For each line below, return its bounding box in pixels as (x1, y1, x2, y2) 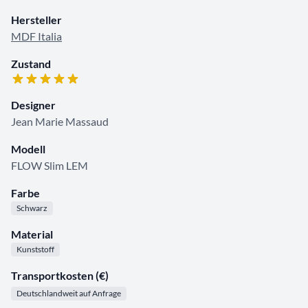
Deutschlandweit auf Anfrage (16, 288, 121, 299)
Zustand (11, 57, 51, 71)
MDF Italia (11, 30, 62, 43)
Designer (11, 98, 56, 112)
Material (11, 228, 53, 241)
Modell (11, 142, 45, 156)
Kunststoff (16, 244, 54, 255)
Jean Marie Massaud (11, 115, 109, 129)
